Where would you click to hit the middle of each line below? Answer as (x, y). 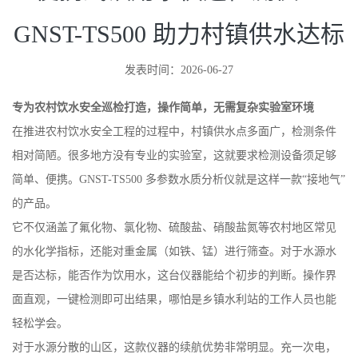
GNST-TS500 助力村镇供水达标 (179, 34)
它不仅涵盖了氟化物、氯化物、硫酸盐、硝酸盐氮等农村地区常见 (174, 227)
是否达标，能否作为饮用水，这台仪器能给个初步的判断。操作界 (174, 275)
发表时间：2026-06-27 (179, 70)
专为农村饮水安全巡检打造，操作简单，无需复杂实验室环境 (163, 107)
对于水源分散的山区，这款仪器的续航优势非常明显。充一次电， (174, 347)
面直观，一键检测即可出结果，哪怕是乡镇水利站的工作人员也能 (174, 299)
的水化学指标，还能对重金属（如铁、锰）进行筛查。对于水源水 (174, 251)
